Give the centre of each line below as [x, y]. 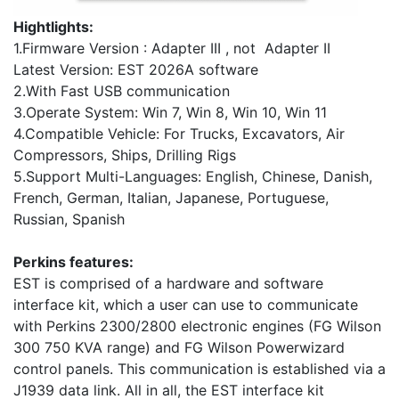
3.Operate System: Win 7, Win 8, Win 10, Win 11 [170, 113]
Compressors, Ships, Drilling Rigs [125, 155]
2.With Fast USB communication [122, 91]
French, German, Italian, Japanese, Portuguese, [171, 198]
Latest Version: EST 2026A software [136, 70]
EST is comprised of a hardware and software [168, 284]
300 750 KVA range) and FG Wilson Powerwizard [179, 348]
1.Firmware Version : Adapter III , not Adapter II [172, 49]
